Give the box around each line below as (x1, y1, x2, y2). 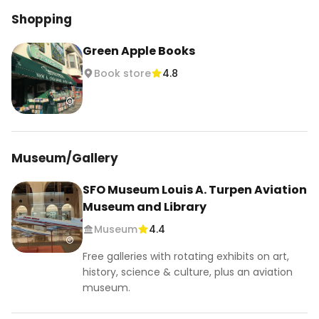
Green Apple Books (83, 43, 195, 59)
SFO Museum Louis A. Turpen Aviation (83, 182, 307, 198)
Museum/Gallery (11, 150, 118, 167)
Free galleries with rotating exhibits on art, (83, 249, 289, 263)
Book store (94, 66, 151, 80)
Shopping (11, 11, 72, 28)
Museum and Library (83, 199, 206, 215)
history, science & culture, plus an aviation (83, 265, 293, 279)
